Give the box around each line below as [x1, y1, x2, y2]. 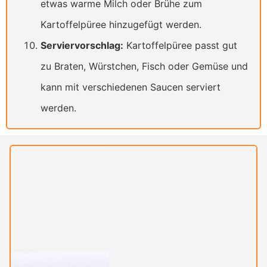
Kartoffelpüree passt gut [123, 39, 237, 52]
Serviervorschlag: [41, 39, 123, 52]
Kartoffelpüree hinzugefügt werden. [41, 18, 201, 31]
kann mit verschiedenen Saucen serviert [41, 81, 221, 94]
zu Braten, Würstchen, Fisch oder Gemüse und [41, 60, 248, 73]
